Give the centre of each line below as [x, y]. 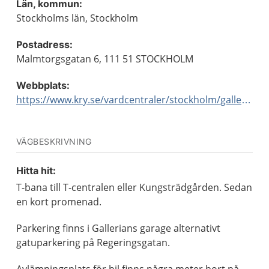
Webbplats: [43, 85]
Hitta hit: [36, 171]
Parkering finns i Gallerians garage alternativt [118, 228]
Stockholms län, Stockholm [77, 18]
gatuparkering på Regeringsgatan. [93, 243]
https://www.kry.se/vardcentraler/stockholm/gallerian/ [246, 100]
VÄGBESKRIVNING [54, 141]
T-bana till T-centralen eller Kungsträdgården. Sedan [134, 187]
